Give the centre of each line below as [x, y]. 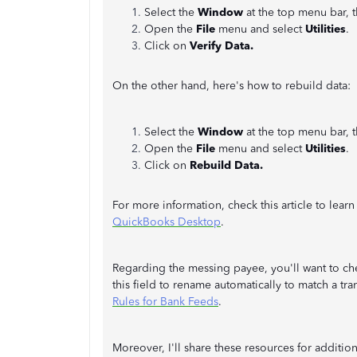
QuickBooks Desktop [167, 222]
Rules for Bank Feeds [165, 301]
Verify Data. [222, 45]
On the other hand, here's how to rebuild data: [231, 85]
